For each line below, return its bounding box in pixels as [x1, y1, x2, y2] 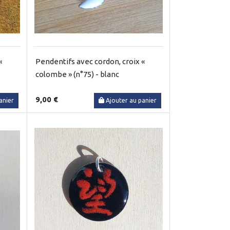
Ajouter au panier [106, 97, 157, 104]
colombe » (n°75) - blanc [35, 69, 119, 79]
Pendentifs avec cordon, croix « [35, 56, 145, 66]
